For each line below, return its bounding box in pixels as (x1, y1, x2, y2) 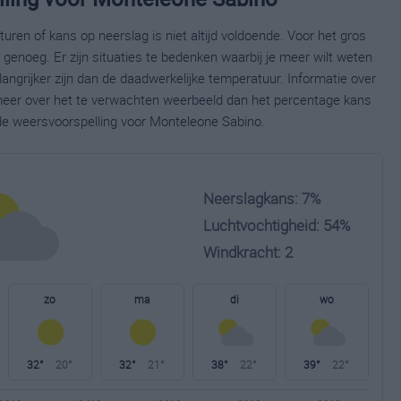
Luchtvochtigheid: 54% (203, 215, 351, 235)
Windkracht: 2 (203, 242, 293, 262)
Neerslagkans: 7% (203, 188, 321, 209)
